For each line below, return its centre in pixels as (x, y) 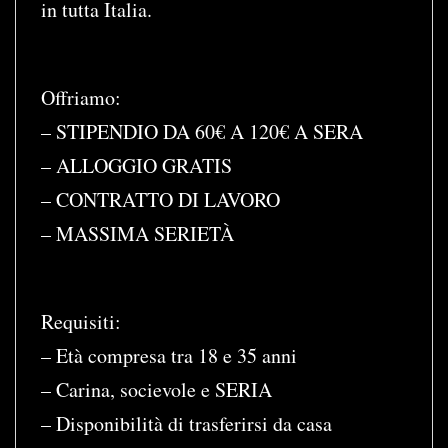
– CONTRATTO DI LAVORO (160, 199)
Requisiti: (81, 321)
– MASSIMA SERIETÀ (137, 233)
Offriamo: (81, 97)
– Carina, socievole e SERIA (156, 389)
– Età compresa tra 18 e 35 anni (169, 355)
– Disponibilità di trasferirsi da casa (186, 423)
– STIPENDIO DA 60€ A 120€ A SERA (202, 131)
